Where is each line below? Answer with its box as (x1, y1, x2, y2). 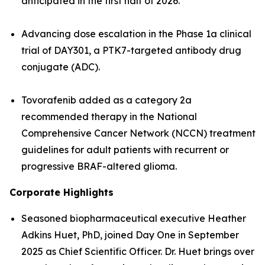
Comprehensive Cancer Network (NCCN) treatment (21, 127, 256, 139)
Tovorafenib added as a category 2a (21, 94, 192, 106)
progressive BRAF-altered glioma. (21, 160, 177, 172)
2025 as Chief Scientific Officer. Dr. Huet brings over (21, 245, 254, 257)
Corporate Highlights (9, 186, 114, 198)
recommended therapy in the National (21, 111, 197, 122)
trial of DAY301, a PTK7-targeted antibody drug (21, 44, 241, 56)
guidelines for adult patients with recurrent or (21, 144, 229, 156)
